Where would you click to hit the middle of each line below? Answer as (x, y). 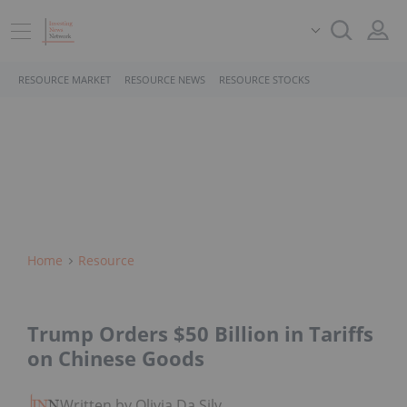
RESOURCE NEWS (165, 79)
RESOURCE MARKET (65, 79)
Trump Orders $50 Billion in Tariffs (200, 334)
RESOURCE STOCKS (264, 79)
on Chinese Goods (116, 358)
